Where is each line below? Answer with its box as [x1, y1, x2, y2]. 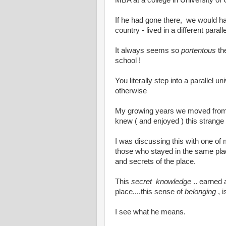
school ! [115, 56, 141, 65]
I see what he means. [115, 208, 186, 216]
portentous [181, 46, 216, 54]
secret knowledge [131, 178, 191, 186]
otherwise [115, 87, 147, 95]
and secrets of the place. [115, 157, 196, 165]
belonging [185, 188, 216, 196]
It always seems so [115, 46, 181, 54]
